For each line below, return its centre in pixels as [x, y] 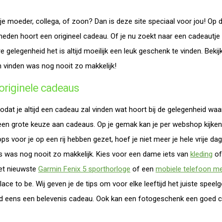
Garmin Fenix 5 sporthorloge [84, 169]
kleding [201, 154]
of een [143, 169]
